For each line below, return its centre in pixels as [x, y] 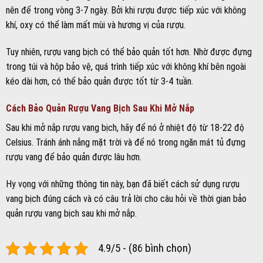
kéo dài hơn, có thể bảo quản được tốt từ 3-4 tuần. [100, 81]
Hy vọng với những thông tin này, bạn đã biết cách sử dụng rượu [123, 184]
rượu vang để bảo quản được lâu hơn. [74, 157]
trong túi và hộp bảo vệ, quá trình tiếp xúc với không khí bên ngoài [126, 66]
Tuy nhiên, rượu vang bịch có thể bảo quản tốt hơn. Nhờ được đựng [129, 52]
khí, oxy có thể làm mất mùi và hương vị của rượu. [96, 25]
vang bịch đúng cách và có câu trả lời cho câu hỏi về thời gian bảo [126, 198]
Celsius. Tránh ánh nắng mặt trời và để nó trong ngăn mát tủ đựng [126, 142]
